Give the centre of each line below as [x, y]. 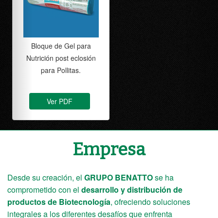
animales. [120, 70]
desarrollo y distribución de [131, 189]
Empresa [109, 149]
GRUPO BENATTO [118, 177]
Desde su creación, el [46, 177]
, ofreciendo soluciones [150, 201]
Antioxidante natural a [120, 45]
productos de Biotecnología [59, 201]
